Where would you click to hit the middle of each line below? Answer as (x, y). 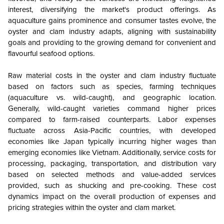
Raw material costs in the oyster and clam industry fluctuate (112, 76)
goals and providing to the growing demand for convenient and (112, 43)
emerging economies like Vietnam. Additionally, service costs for (112, 153)
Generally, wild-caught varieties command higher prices (112, 109)
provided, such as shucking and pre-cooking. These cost (112, 186)
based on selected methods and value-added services (112, 175)
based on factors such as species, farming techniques (112, 87)
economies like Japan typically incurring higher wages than (112, 142)
